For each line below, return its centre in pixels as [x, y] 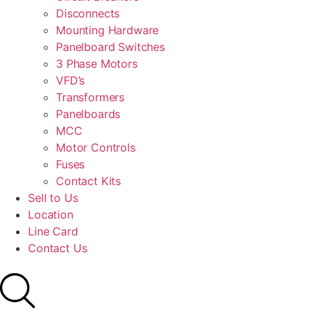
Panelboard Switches [110, 47]
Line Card [53, 231]
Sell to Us [53, 198]
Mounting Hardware [108, 30]
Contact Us [58, 248]
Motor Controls [96, 147]
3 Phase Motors [97, 64]
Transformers [90, 97]
